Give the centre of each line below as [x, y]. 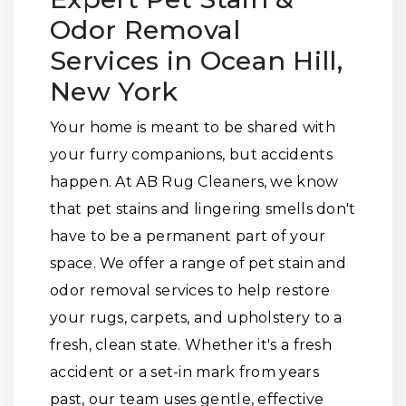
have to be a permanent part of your [188, 236]
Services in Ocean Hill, [196, 60]
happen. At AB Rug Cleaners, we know [194, 182]
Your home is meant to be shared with [193, 127]
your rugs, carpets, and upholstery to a [196, 318]
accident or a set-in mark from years [184, 372]
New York [114, 91]
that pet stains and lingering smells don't [203, 209]
